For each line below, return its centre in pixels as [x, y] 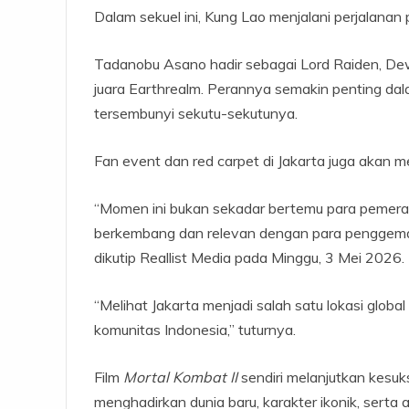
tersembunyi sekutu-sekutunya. [196, 113]
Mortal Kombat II [180, 377]
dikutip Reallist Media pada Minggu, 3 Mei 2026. [249, 257]
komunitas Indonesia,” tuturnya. [195, 329]
